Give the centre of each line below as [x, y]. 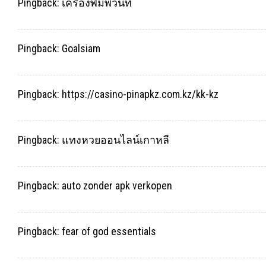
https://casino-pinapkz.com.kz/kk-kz [140, 94]
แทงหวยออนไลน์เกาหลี [115, 140]
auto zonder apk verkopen [117, 185]
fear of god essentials [109, 231]
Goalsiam [81, 49]
